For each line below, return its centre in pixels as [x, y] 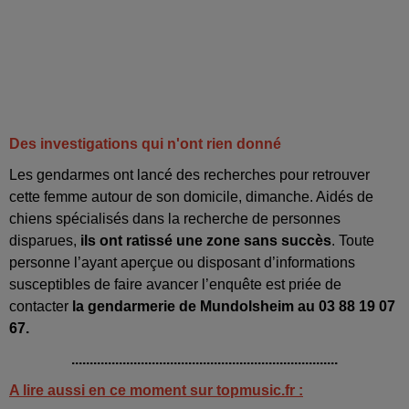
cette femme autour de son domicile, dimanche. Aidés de [191, 197]
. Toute [353, 241]
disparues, [45, 241]
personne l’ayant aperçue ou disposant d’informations [182, 263]
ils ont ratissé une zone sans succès [206, 241]
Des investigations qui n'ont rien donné [145, 144]
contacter [41, 307]
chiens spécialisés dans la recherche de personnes [175, 219]
